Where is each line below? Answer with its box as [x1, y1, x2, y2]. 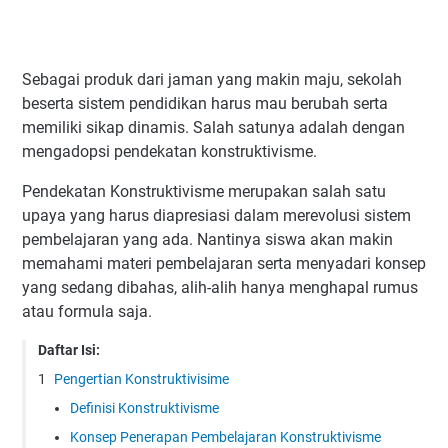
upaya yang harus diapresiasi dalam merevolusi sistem [22, 206, 411, 225]
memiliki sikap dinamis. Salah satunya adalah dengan [22, 118, 405, 137]
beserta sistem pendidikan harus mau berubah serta [22, 94, 388, 113]
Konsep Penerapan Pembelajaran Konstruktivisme [70, 429, 381, 445]
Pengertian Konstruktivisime [54, 371, 229, 387]
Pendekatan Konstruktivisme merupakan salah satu [22, 182, 386, 201]
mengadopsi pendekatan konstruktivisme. [22, 142, 317, 161]
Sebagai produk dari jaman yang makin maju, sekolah [22, 70, 402, 89]
